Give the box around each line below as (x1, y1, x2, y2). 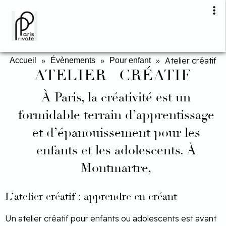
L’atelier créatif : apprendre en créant (5, 190, 177, 203)
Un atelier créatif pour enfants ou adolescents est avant (5, 213, 216, 223)
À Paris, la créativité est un (41, 89, 191, 105)
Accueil (10, 55, 36, 65)
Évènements (50, 55, 95, 65)
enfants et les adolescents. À (36, 142, 196, 158)
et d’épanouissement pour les (32, 124, 200, 140)
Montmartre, (81, 159, 151, 176)
